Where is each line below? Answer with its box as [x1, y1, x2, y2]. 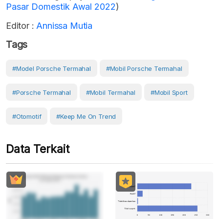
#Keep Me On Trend [56, 112, 116, 121]
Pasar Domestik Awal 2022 [6, 1, 116, 12]
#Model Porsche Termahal [12, 65, 91, 73]
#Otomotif [12, 112, 42, 121]
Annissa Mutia [34, 21, 93, 31]
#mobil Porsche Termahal [106, 65, 182, 73]
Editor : [6, 21, 34, 31]
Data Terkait [6, 142, 69, 156]
